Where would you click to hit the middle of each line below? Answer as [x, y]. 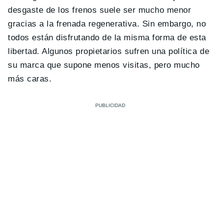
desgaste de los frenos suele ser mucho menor [100, 10]
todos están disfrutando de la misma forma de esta [107, 38]
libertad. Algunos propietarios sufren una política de [109, 52]
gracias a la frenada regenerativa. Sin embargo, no [107, 24]
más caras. [30, 79]
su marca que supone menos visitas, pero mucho [104, 65]
